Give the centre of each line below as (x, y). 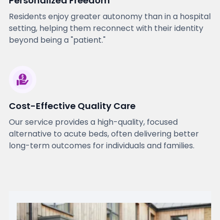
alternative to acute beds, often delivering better (104, 134)
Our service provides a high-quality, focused (93, 122)
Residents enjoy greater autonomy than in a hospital (110, 17)
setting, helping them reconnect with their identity (106, 28)
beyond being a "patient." (57, 40)
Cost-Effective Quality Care (72, 106)
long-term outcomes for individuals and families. (101, 146)
